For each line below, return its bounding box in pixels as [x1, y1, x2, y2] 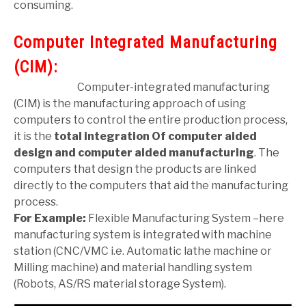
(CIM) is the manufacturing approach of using [14, 97, 246, 111]
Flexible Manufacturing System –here [86, 212, 284, 225]
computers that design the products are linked [14, 163, 256, 176]
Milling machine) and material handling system [14, 261, 252, 275]
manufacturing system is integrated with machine [14, 228, 272, 242]
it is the [14, 130, 54, 143]
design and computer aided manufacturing [14, 146, 254, 160]
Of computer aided [152, 130, 257, 143]
